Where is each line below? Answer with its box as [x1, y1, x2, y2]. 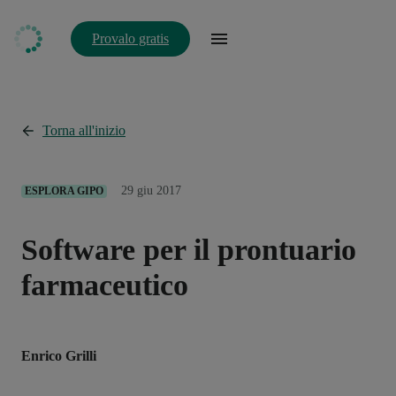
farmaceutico [21, 268, 188, 301]
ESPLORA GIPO [25, 184, 103, 197]
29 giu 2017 [121, 184, 181, 197]
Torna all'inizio [42, 123, 126, 138]
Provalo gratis [92, 31, 169, 46]
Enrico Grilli [21, 347, 96, 363]
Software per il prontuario [21, 232, 356, 266]
